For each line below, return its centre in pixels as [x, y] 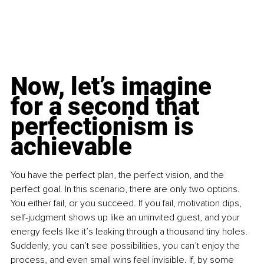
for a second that [108, 107]
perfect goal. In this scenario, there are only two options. [126, 189]
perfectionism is [105, 127]
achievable [71, 147]
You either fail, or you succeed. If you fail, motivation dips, [127, 204]
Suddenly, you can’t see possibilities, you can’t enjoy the [126, 246]
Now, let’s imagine [114, 87]
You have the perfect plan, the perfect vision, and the [118, 175]
